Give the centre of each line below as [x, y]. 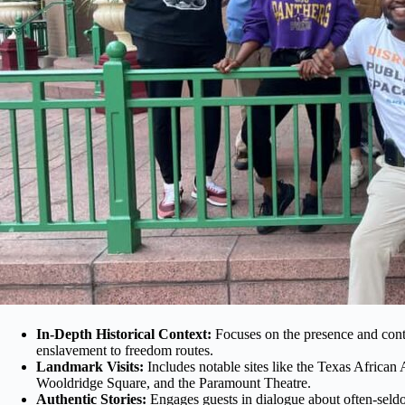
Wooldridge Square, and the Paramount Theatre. [174, 382]
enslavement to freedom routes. [125, 350]
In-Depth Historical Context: [124, 334]
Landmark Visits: [90, 366]
